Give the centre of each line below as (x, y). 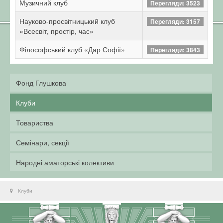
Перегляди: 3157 (175, 21)
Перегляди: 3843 (175, 50)
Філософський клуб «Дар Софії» (72, 49)
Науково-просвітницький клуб (67, 21)
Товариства (35, 122)
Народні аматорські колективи (65, 162)
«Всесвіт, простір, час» (56, 31)
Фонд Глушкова (41, 83)
